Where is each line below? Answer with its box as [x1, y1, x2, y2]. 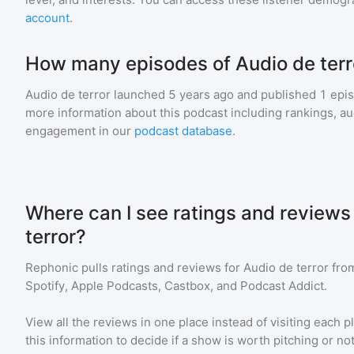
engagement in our [25, 123, 134, 138]
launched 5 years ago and [111, 87, 258, 102]
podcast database [134, 123, 232, 138]
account [25, 10, 70, 25]
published [258, 87, 316, 102]
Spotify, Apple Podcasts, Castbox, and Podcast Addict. [25, 278, 327, 293]
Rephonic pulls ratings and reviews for [25, 260, 243, 275]
